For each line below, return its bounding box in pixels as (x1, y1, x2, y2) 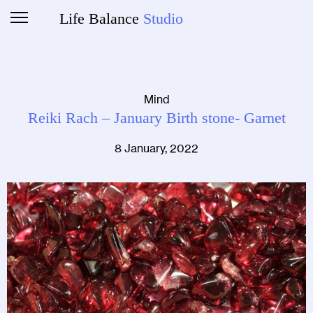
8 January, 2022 (115, 141, 198, 155)
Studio (143, 10, 183, 27)
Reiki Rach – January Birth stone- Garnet (27, 109, 286, 126)
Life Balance (59, 10, 143, 27)
